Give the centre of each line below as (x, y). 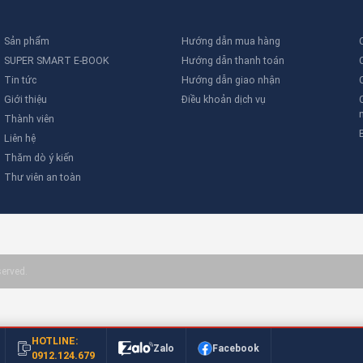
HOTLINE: (55, 341)
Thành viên (30, 118)
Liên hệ (20, 138)
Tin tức (21, 79)
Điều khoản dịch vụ (223, 99)
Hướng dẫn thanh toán (233, 60)
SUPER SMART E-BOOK (57, 60)
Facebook (236, 348)
